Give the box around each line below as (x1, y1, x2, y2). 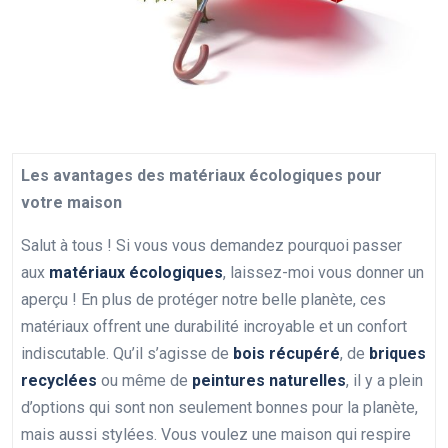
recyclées (21, 371, 97, 391)
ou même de (97, 371, 192, 391)
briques (369, 344, 426, 364)
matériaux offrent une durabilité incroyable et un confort (21, 317, 407, 337)
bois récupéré (233, 344, 340, 364)
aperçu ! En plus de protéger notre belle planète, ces (21, 290, 386, 310)
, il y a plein (346, 371, 423, 391)
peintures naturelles (192, 371, 346, 391)
